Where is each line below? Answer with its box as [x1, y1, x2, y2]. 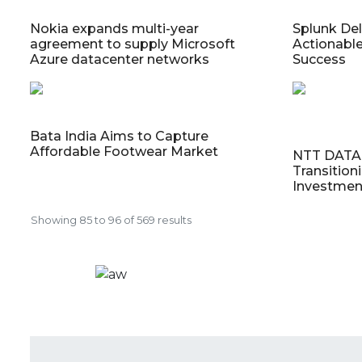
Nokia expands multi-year [30, 21, 199, 36]
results [155, 214, 192, 226]
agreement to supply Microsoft [30, 36, 235, 52]
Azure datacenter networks [30, 52, 209, 67]
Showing [31, 214, 79, 226]
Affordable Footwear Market [30, 144, 218, 159]
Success [292, 52, 346, 67]
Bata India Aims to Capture [30, 128, 208, 144]
